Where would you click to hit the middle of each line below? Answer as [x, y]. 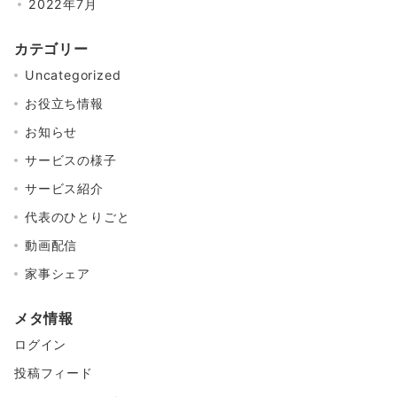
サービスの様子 [71, 160]
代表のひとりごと [78, 216]
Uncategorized [73, 74]
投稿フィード [54, 372]
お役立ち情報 [64, 103]
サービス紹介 [64, 188]
